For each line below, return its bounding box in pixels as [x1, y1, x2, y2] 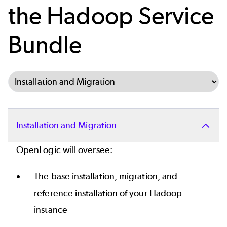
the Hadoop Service [8, 1, 214, 30]
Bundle [8, 30, 82, 59]
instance [34, 204, 67, 215]
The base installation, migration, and [34, 170, 178, 182]
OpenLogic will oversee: [16, 144, 112, 156]
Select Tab [8, 73, 50, 85]
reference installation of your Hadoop [34, 187, 182, 199]
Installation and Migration [16, 120, 117, 131]
